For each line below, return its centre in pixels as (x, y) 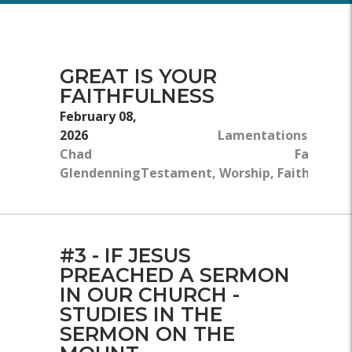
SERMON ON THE (147, 334)
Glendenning (100, 173)
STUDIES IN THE (141, 315)
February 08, (98, 117)
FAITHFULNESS (137, 96)
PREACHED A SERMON (175, 275)
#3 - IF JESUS (125, 256)
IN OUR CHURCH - (150, 295)
